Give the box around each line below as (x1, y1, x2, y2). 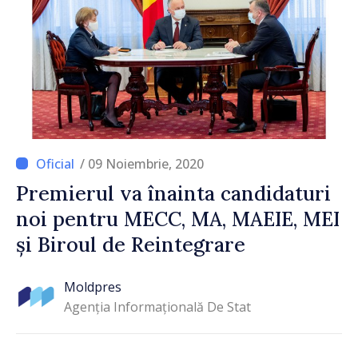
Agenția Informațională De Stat (64, 298, 251, 316)
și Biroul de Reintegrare (16, 231, 245, 257)
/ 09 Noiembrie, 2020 (80, 154, 204, 173)
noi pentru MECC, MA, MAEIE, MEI (16, 205, 340, 232)
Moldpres (64, 278, 121, 296)
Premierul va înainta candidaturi (16, 180, 331, 206)
